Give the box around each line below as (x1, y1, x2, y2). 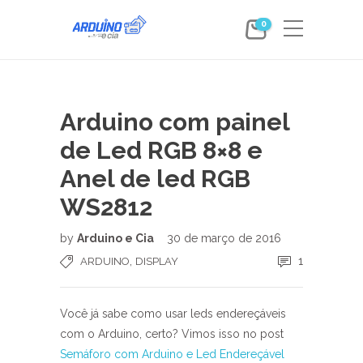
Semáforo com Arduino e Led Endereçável (60, 348, 284, 361)
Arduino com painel (60, 108, 289, 136)
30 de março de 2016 (167, 232, 281, 245)
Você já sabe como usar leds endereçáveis (60, 307, 286, 320)
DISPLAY (135, 255, 178, 267)
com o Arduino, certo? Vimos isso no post (60, 327, 284, 340)
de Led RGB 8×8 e (60, 136, 263, 164)
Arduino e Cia (77, 232, 156, 245)
